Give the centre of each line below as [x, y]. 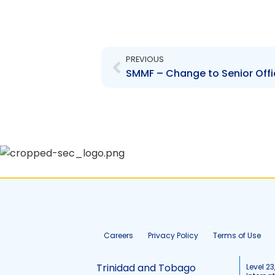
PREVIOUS [145, 59]
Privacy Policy [173, 235]
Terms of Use [237, 235]
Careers [118, 235]
